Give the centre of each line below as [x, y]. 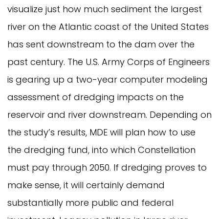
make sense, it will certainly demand [86, 185]
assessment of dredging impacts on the [96, 97]
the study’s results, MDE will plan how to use [101, 132]
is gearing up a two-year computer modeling [108, 80]
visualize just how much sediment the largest [105, 9]
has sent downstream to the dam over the [101, 44]
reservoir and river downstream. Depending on [109, 115]
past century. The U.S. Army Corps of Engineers [109, 62]
